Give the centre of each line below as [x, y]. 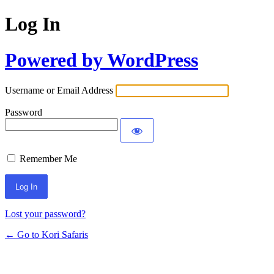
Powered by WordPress [102, 60]
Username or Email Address [59, 91]
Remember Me [48, 159]
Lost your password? [45, 214]
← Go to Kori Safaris [46, 235]
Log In [33, 24]
